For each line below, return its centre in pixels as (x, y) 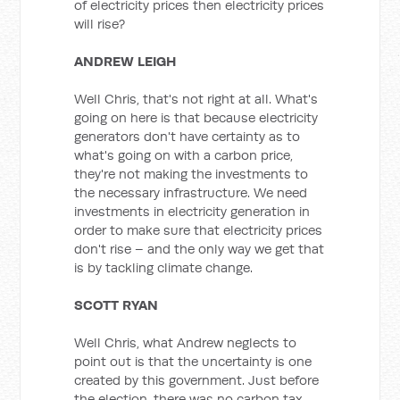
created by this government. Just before (197, 380)
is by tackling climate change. (164, 267)
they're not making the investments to (192, 174)
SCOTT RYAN (117, 305)
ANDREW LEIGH (125, 61)
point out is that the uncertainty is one (193, 361)
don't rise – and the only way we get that (200, 249)
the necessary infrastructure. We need (191, 192)
